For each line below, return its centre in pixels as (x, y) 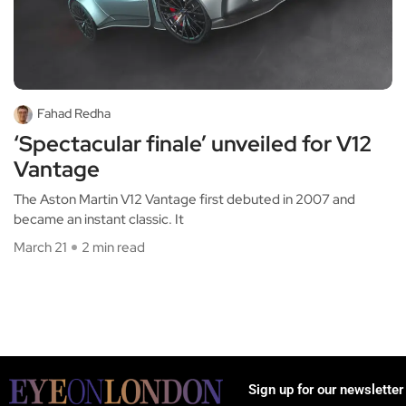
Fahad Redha (74, 113)
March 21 (40, 247)
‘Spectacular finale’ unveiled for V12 (193, 143)
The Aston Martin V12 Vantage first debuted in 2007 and (184, 199)
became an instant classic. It (99, 219)
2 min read (113, 247)
